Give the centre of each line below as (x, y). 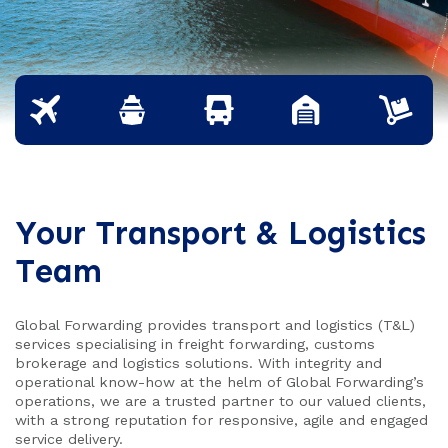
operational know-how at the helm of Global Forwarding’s (219, 381)
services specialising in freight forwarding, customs (195, 343)
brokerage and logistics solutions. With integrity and (198, 362)
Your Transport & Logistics (220, 234)
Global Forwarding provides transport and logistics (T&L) (215, 324)
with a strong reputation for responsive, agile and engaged (221, 419)
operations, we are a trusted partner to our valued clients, (220, 400)
